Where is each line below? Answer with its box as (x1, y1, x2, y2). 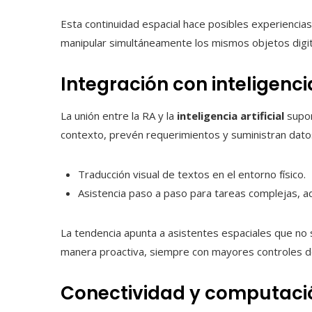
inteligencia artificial (177, 109, 284, 123)
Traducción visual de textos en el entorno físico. (78, 167, 306, 182)
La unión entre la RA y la (61, 109, 177, 123)
